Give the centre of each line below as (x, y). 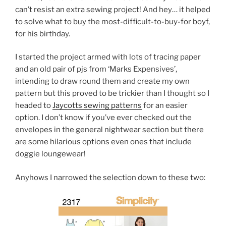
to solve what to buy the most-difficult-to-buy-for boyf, (112, 21)
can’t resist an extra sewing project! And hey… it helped (113, 9)
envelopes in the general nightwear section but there (109, 130)
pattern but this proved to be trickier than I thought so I (112, 94)
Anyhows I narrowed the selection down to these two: (110, 177)
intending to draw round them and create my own (102, 81)
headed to (34, 106)
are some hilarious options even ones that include (103, 142)
